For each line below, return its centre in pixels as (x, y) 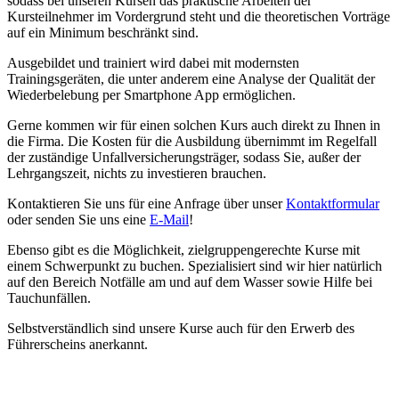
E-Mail (169, 220)
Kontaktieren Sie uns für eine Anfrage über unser (147, 204)
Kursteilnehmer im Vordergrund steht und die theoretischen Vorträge (199, 16)
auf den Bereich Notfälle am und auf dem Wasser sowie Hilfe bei (190, 282)
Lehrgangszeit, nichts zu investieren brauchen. (137, 173)
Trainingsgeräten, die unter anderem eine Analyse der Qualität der (191, 79)
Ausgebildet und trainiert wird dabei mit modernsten (153, 63)
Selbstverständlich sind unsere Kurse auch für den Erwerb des (181, 328)
